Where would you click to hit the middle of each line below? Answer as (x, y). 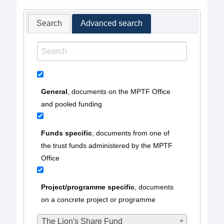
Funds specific (66, 133)
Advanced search (111, 23)
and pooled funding (71, 104)
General (54, 92)
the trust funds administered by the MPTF (106, 146)
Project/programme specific (87, 187)
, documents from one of (130, 133)
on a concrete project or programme (98, 200)
